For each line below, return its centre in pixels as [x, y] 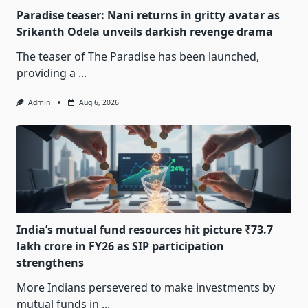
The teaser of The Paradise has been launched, [138, 57]
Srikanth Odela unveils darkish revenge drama [145, 32]
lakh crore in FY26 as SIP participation [120, 246]
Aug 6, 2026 [99, 103]
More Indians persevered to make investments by [146, 288]
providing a [46, 73]
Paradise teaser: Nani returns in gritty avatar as [148, 15]
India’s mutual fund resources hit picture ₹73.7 [145, 230]
